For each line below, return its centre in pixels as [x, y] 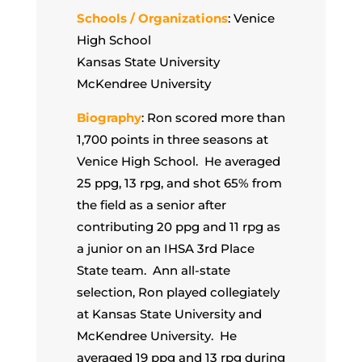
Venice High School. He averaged [178, 161]
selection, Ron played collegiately [178, 292]
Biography [109, 117]
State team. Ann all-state [153, 270]
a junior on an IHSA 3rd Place [165, 248]
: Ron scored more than [213, 117]
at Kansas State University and [169, 314]
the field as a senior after [151, 204]
